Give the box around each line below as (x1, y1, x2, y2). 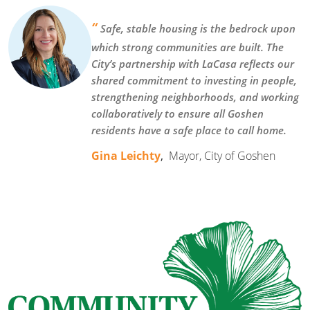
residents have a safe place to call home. (91, 123, 286, 138)
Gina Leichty (91, 148, 161, 164)
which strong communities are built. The (91, 40, 284, 55)
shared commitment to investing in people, (91, 73, 297, 88)
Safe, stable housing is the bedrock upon (100, 21, 295, 36)
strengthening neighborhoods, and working (91, 90, 299, 104)
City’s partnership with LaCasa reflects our (91, 57, 294, 71)
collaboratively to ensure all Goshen (91, 107, 264, 121)
